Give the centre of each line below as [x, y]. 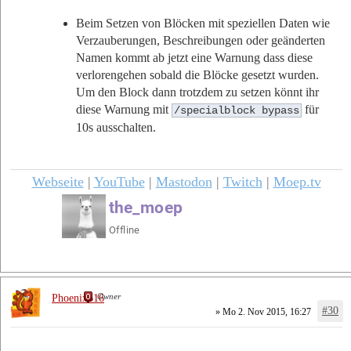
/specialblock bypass [237, 110]
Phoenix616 [78, 299]
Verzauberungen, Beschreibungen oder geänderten [201, 40]
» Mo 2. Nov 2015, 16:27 [262, 312]
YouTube [119, 182]
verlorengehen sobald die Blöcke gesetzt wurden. [197, 74]
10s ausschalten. [116, 127]
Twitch [242, 182]
